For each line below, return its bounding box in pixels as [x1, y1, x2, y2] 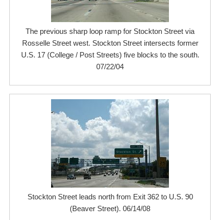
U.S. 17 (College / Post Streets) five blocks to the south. [21, 51, 199, 59]
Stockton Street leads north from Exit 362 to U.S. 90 [27, 192, 193, 201]
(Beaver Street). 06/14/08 [70, 204, 150, 213]
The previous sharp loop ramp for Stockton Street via [26, 27, 194, 35]
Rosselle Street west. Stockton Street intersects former [22, 39, 198, 47]
